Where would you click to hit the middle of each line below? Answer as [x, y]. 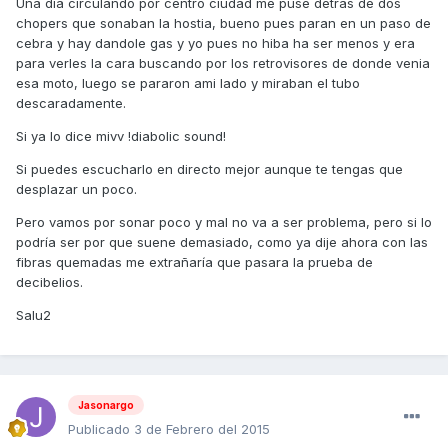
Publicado [101, 429]
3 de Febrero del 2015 [202, 429]
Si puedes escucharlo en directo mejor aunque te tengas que [209, 168]
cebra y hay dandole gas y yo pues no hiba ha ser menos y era [215, 42]
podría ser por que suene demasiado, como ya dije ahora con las [222, 241]
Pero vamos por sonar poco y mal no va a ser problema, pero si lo [224, 221]
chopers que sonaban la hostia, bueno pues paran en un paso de [223, 22]
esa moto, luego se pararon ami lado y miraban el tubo [188, 82]
